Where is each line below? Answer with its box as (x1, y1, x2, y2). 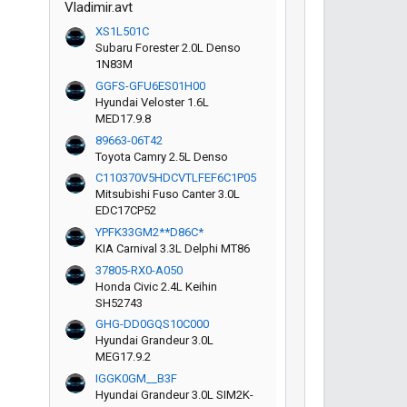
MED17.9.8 (95, 112, 151, 126)
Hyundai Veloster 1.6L (95, 95, 209, 110)
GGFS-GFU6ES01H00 (95, 79, 205, 94)
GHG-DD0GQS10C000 (95, 317, 209, 332)
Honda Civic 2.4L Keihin (95, 279, 217, 293)
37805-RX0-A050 (95, 263, 183, 277)
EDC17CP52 (95, 203, 156, 218)
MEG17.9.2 (95, 350, 151, 364)
